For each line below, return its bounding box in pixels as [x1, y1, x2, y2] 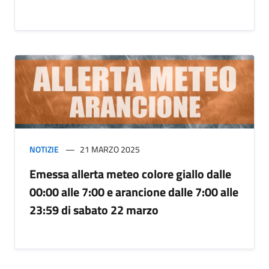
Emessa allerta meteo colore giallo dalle [29, 165, 231, 184]
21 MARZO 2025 [80, 143, 140, 156]
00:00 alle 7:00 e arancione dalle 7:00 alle [29, 183, 238, 202]
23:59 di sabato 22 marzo [29, 201, 159, 220]
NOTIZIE [29, 143, 59, 156]
